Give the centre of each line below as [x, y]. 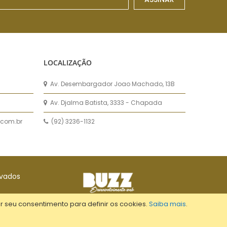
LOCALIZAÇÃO [68, 63]
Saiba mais [167, 204]
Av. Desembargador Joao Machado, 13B [112, 84]
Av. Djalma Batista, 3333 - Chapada [105, 103]
